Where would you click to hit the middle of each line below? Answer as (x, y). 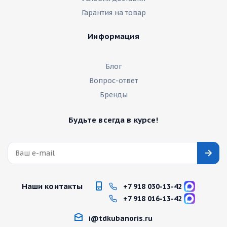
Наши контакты (52, 186)
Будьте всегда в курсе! (113, 120)
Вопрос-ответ (113, 81)
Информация (113, 36)
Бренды (113, 95)
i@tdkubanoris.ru (121, 219)
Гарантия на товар (113, 13)
